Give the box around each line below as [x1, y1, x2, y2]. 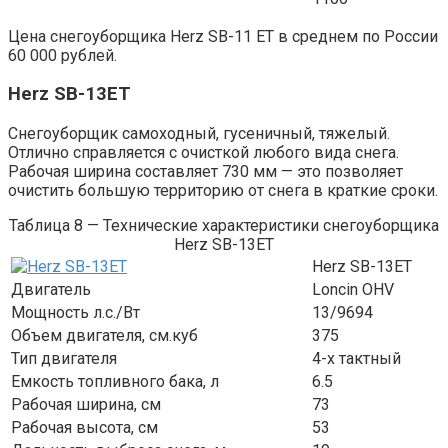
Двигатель [11, 279, 91, 299]
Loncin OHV [312, 279, 394, 299]
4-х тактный [312, 348, 401, 368]
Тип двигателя [11, 348, 117, 368]
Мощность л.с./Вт [11, 302, 140, 322]
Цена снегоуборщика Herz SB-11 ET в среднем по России [8, 26, 438, 46]
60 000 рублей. [8, 45, 117, 65]
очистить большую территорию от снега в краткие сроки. [8, 180, 438, 200]
